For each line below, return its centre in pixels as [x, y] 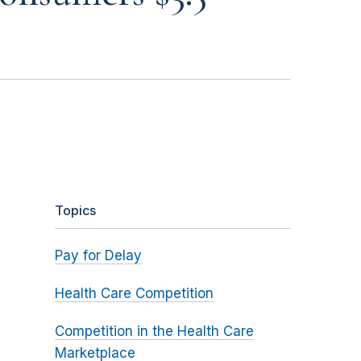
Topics [75, 211]
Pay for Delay [98, 256]
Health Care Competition [134, 294]
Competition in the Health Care [154, 332]
